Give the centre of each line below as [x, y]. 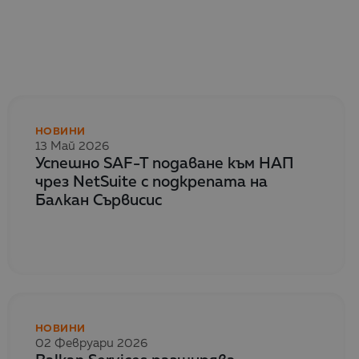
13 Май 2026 [72, 146]
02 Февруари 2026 [91, 344]
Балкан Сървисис [99, 200]
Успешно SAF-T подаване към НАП [165, 163]
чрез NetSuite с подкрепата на [151, 182]
